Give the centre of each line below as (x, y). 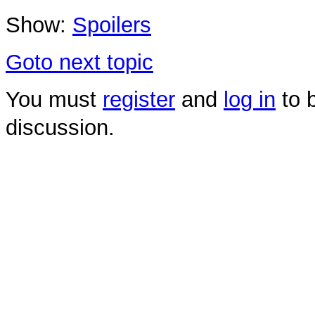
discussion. (60, 127)
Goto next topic (79, 63)
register (139, 99)
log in (250, 99)
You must (54, 99)
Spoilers (112, 25)
